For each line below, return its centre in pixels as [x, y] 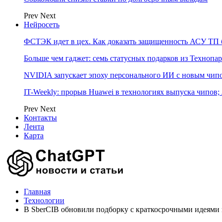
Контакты [40, 118]
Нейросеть [42, 25]
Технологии [44, 200]
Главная [37, 192]
